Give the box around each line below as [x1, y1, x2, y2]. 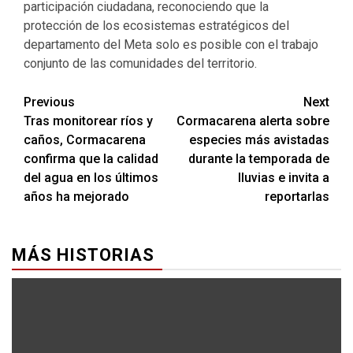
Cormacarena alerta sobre [176, 113, 329, 128]
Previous [24, 95, 75, 110]
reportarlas [265, 189, 329, 204]
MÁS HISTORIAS [12, 245, 154, 265]
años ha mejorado [24, 189, 129, 204]
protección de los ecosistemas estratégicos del [24, 18, 289, 33]
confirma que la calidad [24, 151, 158, 166]
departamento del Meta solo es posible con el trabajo [24, 37, 318, 52]
